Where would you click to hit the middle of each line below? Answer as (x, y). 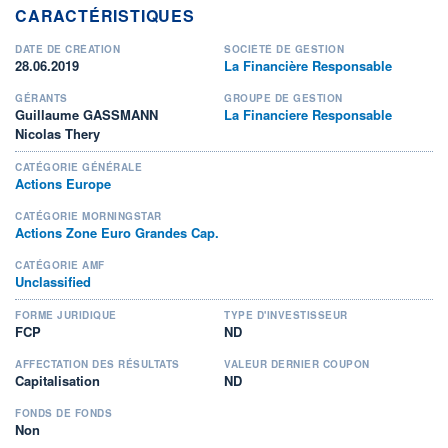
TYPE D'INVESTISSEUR (286, 314)
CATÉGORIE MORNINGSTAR (88, 215)
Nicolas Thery (57, 133)
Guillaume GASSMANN (86, 114)
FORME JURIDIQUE (66, 314)
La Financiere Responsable (308, 114)
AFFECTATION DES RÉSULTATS (97, 363)
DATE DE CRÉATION (67, 48)
